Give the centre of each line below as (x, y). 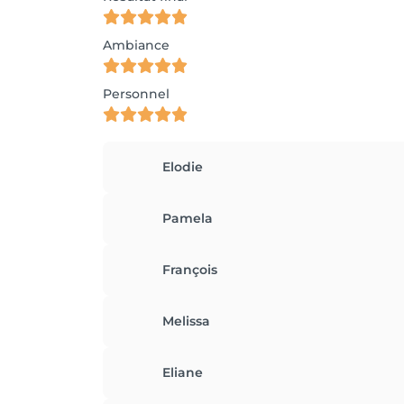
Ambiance (136, 45)
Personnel (136, 94)
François (190, 270)
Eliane (183, 372)
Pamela (188, 218)
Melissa (186, 321)
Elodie (183, 167)
